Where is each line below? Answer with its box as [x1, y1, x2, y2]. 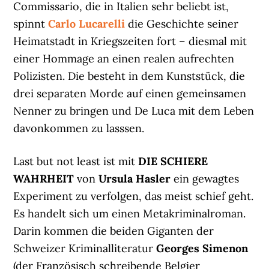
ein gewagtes [171, 172, 240, 186]
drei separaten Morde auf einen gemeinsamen [13, 86, 247, 101]
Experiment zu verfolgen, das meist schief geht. [13, 189, 254, 204]
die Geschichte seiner [125, 17, 239, 31]
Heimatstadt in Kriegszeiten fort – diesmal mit [13, 34, 247, 49]
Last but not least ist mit [13, 154, 139, 169]
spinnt [13, 17, 49, 31]
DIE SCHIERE [138, 154, 208, 169]
